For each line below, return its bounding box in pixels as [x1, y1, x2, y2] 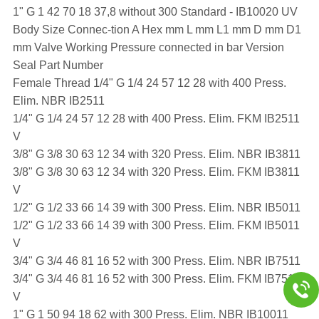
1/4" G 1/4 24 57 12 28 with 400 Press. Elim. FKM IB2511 [12, 112, 300, 125]
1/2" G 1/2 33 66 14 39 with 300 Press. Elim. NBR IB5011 [12, 201, 303, 214]
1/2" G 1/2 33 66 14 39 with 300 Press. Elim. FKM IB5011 [12, 219, 300, 231]
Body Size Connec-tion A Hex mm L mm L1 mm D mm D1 [12, 23, 301, 36]
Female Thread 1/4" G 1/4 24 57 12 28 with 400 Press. [12, 76, 286, 89]
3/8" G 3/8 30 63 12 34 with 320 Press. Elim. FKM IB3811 [12, 165, 300, 178]
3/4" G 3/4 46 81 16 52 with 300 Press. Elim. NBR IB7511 [12, 254, 303, 267]
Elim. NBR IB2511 [12, 94, 108, 107]
